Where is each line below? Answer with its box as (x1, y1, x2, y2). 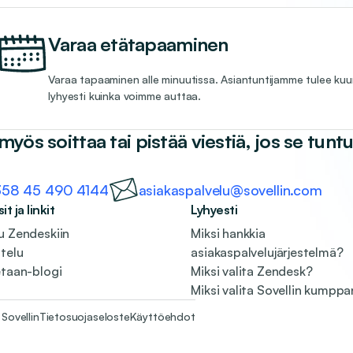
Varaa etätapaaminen (48, 32, 229, 56)
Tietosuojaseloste (39, 310, 130, 323)
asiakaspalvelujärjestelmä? (191, 244, 344, 260)
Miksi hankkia (191, 225, 266, 241)
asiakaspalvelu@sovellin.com (138, 180, 322, 199)
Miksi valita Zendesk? (191, 263, 313, 279)
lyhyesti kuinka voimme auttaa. (48, 89, 201, 102)
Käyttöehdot (129, 310, 195, 323)
